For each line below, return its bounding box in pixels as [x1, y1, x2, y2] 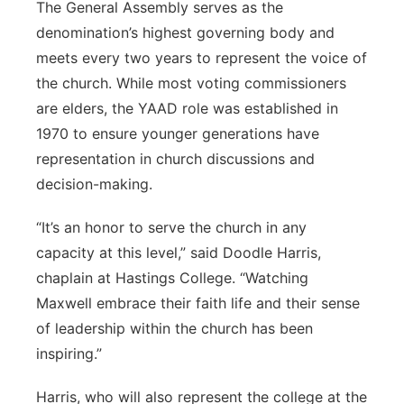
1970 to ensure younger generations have [36, 124, 319, 142]
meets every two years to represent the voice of [36, 49, 367, 67]
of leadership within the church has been [36, 319, 313, 337]
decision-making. [36, 175, 152, 193]
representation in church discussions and [36, 150, 315, 168]
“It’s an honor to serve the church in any [36, 218, 307, 236]
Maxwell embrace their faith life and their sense [36, 294, 360, 312]
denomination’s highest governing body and [36, 23, 335, 41]
